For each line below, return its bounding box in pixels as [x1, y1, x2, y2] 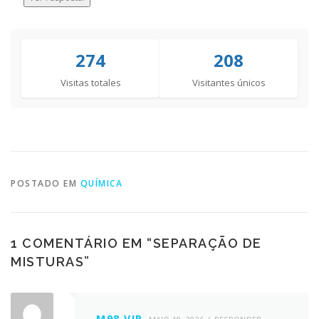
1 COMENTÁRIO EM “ [11, 236, 153, 251]
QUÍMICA [80, 177, 122, 190]
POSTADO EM [11, 177, 80, 190]
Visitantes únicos [192, 76, 266, 90]
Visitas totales [60, 76, 121, 90]
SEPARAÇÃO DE [152, 236, 262, 251]
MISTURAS [11, 254, 84, 270]
